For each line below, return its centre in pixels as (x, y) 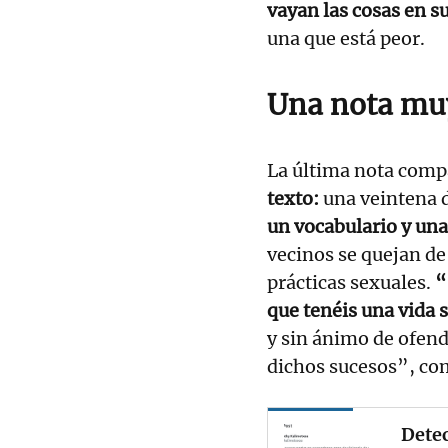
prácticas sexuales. (349, 282)
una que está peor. (346, 38)
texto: (293, 198)
